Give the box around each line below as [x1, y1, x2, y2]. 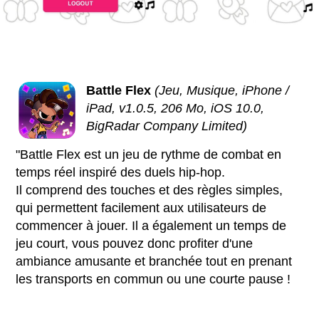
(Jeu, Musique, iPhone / [155, 83, 290, 98]
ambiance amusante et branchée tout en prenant [16, 254, 293, 269]
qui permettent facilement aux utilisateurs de [16, 201, 267, 216]
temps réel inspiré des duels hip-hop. [16, 165, 226, 180]
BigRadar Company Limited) [86, 119, 248, 134]
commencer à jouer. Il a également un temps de [16, 219, 287, 234]
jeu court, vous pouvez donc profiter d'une [16, 236, 253, 251]
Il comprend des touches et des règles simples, [16, 183, 283, 198]
